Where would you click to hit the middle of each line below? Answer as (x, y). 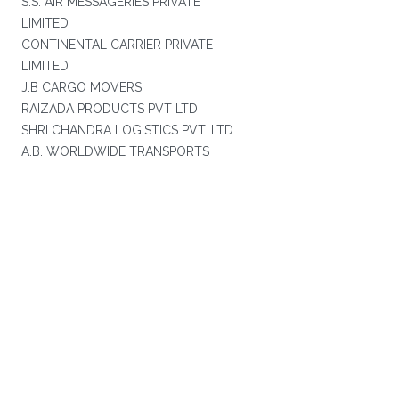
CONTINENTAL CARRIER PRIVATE (117, 45)
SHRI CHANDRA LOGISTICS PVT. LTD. (128, 130)
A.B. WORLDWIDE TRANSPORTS (115, 151)
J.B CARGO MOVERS (81, 87)
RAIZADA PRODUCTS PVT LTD (109, 109)
